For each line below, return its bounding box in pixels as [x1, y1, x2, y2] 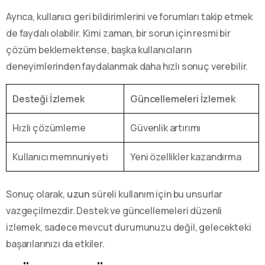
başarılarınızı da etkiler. [6, 237, 105, 250]
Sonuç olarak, [6, 187, 67, 201]
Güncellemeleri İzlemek [130, 92, 235, 105]
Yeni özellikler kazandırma [130, 150, 241, 163]
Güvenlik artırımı [130, 121, 201, 134]
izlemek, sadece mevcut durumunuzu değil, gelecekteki [6, 220, 251, 234]
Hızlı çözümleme [12, 121, 86, 134]
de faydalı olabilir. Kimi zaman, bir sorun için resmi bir [6, 26, 231, 40]
